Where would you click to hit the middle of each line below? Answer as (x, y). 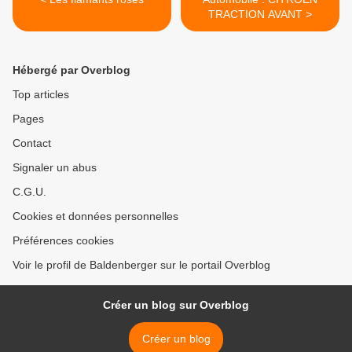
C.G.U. (29, 192)
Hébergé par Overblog (71, 70)
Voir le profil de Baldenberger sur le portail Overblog (141, 265)
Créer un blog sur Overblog (176, 305)
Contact (32, 143)
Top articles (41, 95)
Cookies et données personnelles (95, 216)
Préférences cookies (63, 241)
